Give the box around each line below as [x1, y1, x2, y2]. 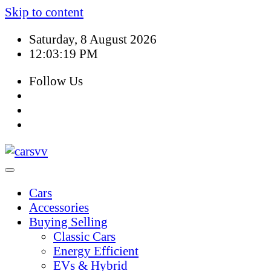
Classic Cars [53, 229, 116, 244]
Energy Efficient [53, 244, 139, 258]
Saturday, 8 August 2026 [29, 31, 157, 46]
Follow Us [29, 73, 83, 88]
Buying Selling [29, 215, 108, 229]
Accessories [29, 200, 89, 215]
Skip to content [5, 5, 83, 19]
